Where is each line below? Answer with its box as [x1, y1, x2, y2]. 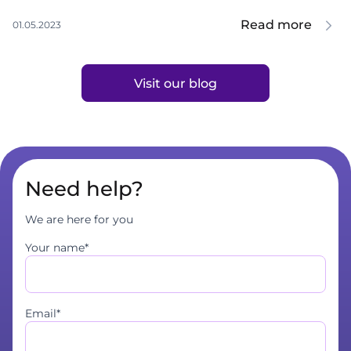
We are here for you [25, 212, 133, 227]
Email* [25, 306, 60, 321]
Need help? [25, 176, 143, 202]
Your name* [25, 241, 89, 255]
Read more [241, 17, 312, 33]
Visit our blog [134, 75, 217, 91]
